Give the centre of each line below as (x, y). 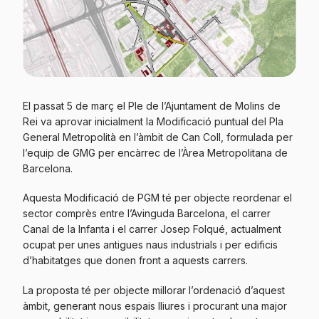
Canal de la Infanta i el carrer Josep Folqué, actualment (152, 229)
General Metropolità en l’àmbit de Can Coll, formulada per (158, 137)
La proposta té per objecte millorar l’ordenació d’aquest (154, 290)
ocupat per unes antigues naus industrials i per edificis (150, 245)
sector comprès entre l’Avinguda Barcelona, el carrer (147, 214)
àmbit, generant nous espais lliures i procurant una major (155, 305)
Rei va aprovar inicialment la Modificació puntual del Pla (153, 121)
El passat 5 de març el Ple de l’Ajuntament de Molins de (152, 106)
